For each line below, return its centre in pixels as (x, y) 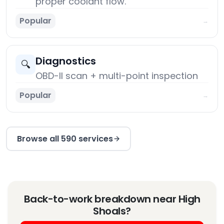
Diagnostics (66, 61)
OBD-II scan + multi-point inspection (117, 76)
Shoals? (112, 211)
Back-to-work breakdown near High (112, 199)
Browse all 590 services (65, 138)
